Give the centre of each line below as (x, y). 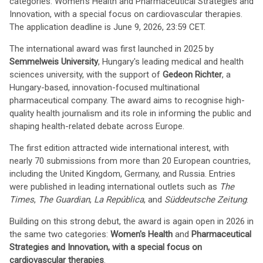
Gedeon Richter (192, 75)
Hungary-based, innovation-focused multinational (104, 87)
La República (119, 200)
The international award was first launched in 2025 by (112, 49)
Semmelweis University (54, 62)
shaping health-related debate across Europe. (97, 126)
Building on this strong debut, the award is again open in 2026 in (131, 221)
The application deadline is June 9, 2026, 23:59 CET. (107, 27)
